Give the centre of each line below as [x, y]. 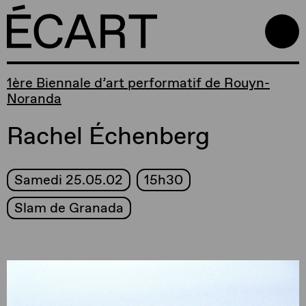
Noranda [34, 98]
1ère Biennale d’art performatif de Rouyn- [138, 83]
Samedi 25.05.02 [69, 180]
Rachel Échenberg [108, 135]
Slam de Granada [69, 208]
